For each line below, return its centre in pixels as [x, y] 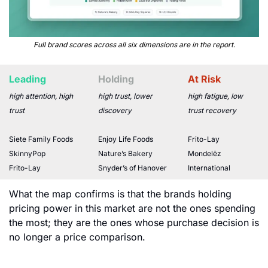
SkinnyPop [27, 153]
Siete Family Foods [41, 139]
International [209, 167]
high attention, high [41, 96]
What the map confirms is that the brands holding [120, 194]
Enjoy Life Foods [126, 139]
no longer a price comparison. [77, 237]
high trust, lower [126, 96]
